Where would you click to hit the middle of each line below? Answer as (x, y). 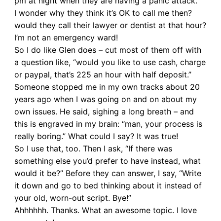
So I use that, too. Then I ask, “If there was (93, 148)
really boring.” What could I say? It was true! (96, 136)
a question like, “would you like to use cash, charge (110, 62)
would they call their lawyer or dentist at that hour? (110, 25)
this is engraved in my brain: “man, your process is (108, 124)
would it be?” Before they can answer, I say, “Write (108, 173)
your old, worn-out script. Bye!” (73, 198)
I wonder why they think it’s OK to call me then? (103, 13)
